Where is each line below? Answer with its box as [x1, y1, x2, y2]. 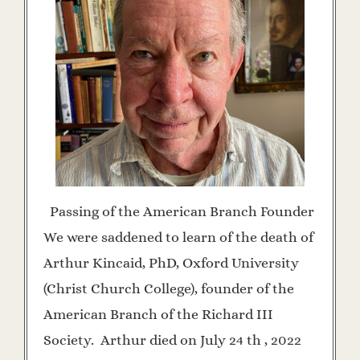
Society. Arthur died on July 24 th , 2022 [43, 331, 301, 348]
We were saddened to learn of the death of [43, 228, 313, 245]
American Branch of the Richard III [43, 305, 273, 322]
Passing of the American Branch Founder [43, 202, 314, 219]
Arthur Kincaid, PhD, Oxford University [43, 254, 299, 271]
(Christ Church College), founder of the [43, 280, 294, 297]
